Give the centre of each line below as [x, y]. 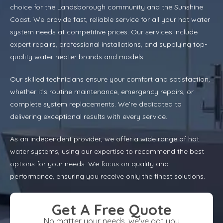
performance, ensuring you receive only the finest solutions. [108, 176]
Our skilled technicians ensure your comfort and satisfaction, [110, 79]
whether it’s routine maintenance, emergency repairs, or [102, 91]
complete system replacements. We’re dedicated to [96, 104]
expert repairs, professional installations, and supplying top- [109, 44]
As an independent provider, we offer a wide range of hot [105, 139]
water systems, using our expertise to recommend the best [107, 151]
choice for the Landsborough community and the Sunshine [107, 7]
